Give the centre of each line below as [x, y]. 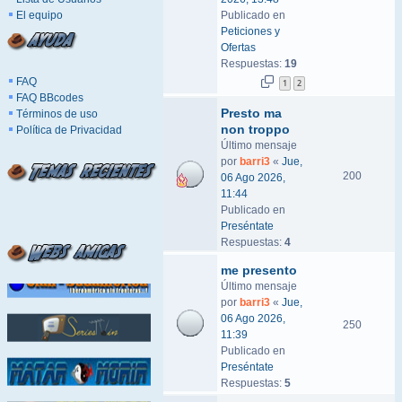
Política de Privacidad [69, 130]
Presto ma [251, 113]
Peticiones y [250, 31]
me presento [259, 270]
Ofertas [238, 48]
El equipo [39, 15]
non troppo [255, 129]
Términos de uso [57, 114]
